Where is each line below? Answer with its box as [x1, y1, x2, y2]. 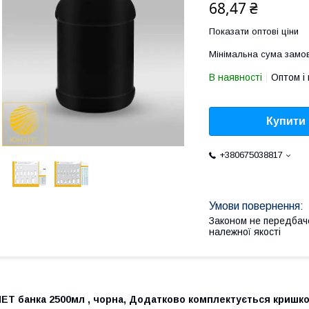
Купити [266, 115, 306, 128]
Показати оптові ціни [209, 26, 299, 37]
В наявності [209, 72, 262, 83]
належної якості [209, 226, 281, 238]
